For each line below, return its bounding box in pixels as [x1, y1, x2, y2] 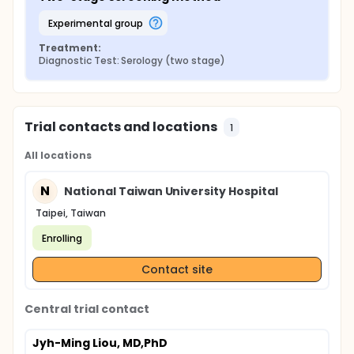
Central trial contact [24, 301, 150, 317]
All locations [24, 149, 92, 162]
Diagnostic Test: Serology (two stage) [39, 54, 225, 67]
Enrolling [42, 231, 82, 245]
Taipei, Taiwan [36, 206, 106, 220]
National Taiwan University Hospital [64, 183, 278, 199]
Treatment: [39, 41, 101, 55]
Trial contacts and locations [24, 118, 218, 136]
